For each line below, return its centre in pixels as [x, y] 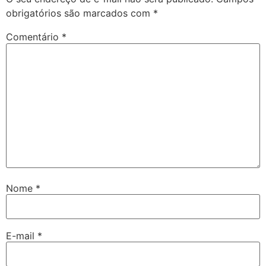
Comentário [34, 37]
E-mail [22, 235]
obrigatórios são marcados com [80, 13]
